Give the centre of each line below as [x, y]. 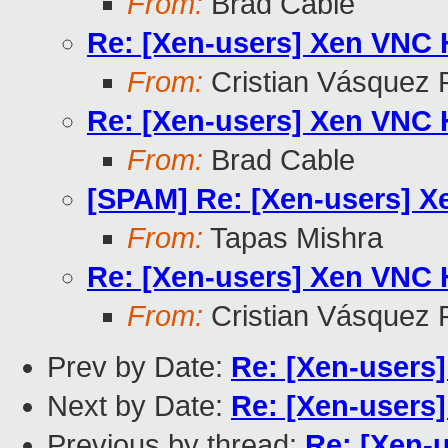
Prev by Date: [139, 367]
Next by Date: [139, 406]
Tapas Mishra [293, 238]
